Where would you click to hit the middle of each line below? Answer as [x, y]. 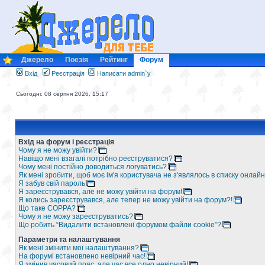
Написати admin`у [124, 73]
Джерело [37, 60]
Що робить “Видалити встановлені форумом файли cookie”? [120, 225]
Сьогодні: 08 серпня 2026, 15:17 [62, 94]
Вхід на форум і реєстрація [66, 142]
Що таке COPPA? [47, 208]
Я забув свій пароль [52, 183]
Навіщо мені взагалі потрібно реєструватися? [96, 159]
